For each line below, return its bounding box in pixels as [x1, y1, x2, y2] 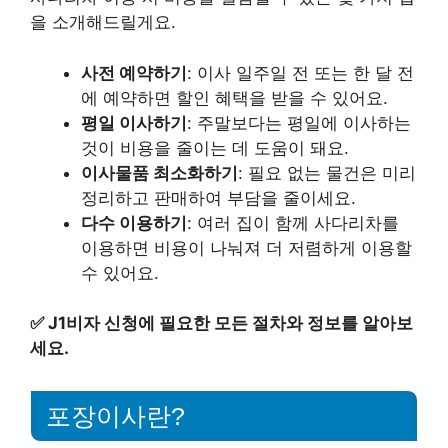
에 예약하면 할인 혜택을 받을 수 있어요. [81, 87, 388, 108]
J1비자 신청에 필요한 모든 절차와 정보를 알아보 [48, 313, 413, 334]
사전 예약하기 [81, 62, 187, 83]
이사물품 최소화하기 [81, 162, 238, 183]
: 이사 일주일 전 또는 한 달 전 [187, 62, 414, 83]
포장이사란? [46, 402, 185, 430]
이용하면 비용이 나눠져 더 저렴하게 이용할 [81, 237, 412, 258]
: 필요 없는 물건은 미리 [238, 162, 416, 183]
